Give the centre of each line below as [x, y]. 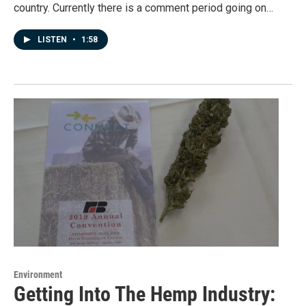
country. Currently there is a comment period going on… [143, 8]
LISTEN [53, 40]
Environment [38, 274]
